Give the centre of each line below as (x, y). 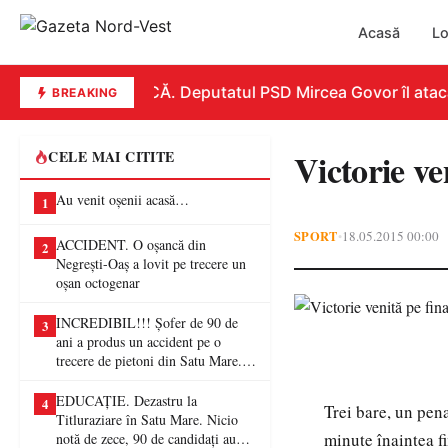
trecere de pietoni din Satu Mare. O (156, 360)
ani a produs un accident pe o (138, 341)
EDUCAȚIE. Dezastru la (126, 400)
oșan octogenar (98, 282)
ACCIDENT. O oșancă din (131, 244)
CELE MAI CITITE (111, 156)
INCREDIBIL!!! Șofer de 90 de (147, 322)
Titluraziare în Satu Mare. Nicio (147, 419)
